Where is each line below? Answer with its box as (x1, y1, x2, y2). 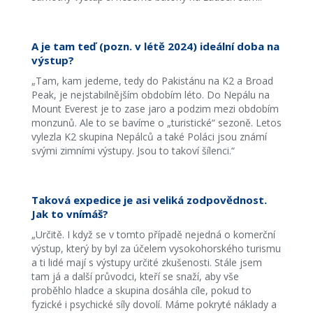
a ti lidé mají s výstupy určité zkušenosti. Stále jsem (31, 256, 262, 269)
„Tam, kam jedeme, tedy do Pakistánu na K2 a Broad (31, 74, 273, 87)
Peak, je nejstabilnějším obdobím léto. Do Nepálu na (31, 88, 270, 101)
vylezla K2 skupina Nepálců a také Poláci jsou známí (31, 130, 267, 143)
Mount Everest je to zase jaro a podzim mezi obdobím (31, 102, 279, 115)
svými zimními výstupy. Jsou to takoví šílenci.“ (31, 144, 235, 157)
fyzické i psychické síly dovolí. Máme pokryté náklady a (31, 298, 277, 311)
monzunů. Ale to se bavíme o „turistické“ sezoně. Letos (31, 116, 282, 129)
